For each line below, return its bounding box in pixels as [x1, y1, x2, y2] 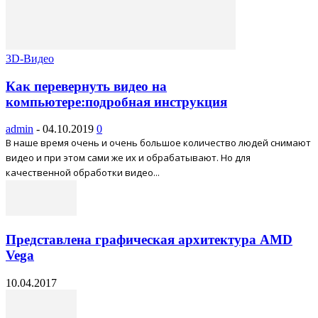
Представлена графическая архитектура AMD [6, 231, 292, 247]
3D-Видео [6, 52, 54, 65]
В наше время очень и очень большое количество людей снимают [6, 136, 311, 150]
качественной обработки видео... [6, 166, 160, 180]
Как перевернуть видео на [6, 78, 167, 94]
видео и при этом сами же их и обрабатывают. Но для [6, 151, 251, 165]
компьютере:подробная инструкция [6, 94, 227, 109]
